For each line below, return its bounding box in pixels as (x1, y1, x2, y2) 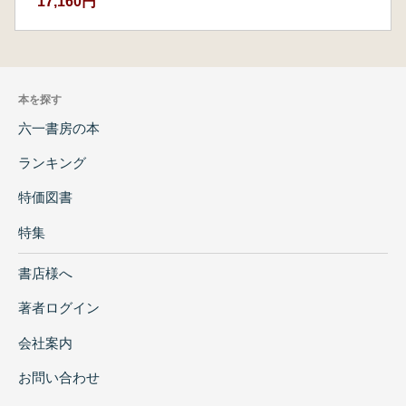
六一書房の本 (18, 120, 100, 136)
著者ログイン (18, 300, 100, 316)
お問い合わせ (18, 369, 100, 385)
